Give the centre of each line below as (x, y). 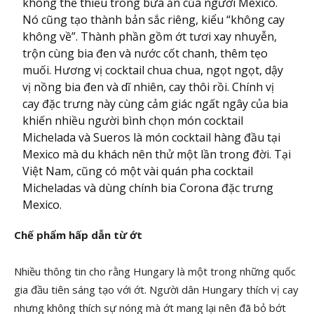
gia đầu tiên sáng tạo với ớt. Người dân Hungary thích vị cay (156, 289)
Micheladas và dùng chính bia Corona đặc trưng (148, 188)
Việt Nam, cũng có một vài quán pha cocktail (138, 171)
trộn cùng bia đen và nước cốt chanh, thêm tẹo (145, 53)
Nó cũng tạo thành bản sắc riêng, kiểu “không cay (154, 20)
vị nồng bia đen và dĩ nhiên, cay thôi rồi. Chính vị (149, 87)
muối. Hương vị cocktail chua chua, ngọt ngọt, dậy (153, 70)
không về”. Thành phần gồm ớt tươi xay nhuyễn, (150, 36)
